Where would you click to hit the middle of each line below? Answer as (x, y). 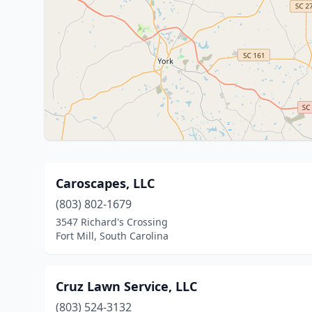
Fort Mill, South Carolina (112, 236)
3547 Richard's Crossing (112, 222)
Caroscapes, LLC (105, 183)
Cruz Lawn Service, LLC (126, 286)
